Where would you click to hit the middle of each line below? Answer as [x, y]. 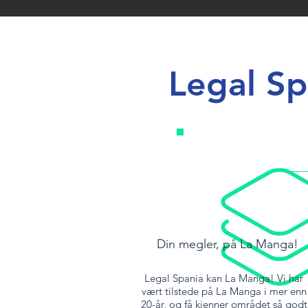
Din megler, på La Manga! [227, 244]
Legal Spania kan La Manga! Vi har [224, 278]
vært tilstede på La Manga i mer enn [224, 291]
